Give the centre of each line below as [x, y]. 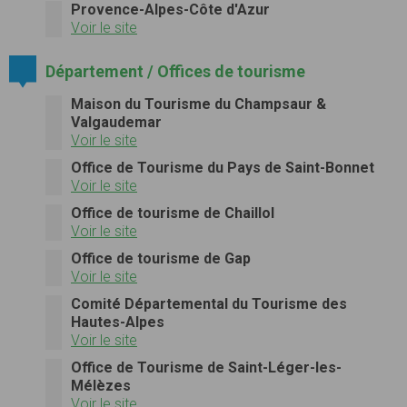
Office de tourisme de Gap [161, 258]
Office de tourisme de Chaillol [173, 213]
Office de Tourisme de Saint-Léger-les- [206, 367]
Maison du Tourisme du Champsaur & [199, 104]
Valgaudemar [116, 122]
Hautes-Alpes [118, 322]
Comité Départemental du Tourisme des [209, 303]
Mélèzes [101, 385]
